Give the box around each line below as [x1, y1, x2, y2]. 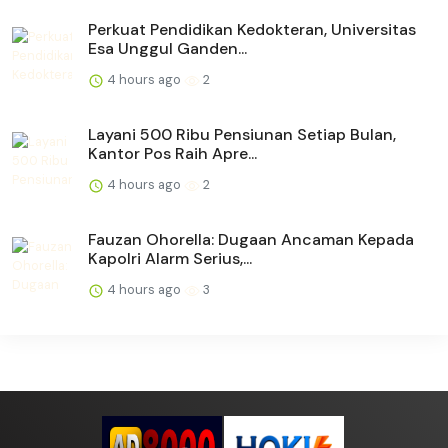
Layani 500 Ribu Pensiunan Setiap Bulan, [88, 124, 396, 146]
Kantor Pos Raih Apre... [88, 143, 257, 165]
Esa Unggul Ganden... [88, 38, 247, 60]
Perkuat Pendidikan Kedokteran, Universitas [88, 19, 416, 41]
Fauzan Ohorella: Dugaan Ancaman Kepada [88, 229, 414, 251]
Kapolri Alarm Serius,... [88, 248, 252, 270]
